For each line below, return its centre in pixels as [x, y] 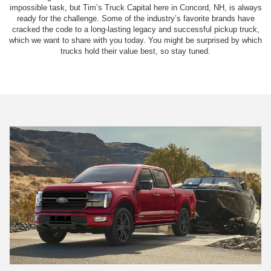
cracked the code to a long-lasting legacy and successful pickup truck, [135, 29]
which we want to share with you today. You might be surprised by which [135, 40]
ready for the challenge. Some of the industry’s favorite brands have [135, 18]
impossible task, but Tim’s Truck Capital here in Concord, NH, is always [135, 7]
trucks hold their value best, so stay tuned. [135, 51]
